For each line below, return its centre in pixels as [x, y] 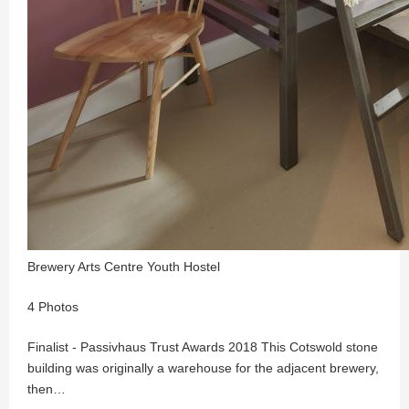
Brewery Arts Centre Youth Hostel [124, 267]
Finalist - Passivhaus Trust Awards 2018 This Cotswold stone [203, 347]
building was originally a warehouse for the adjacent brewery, [203, 368]
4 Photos [53, 307]
